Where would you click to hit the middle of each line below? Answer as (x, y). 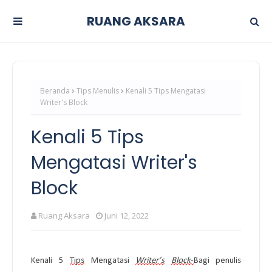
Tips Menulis (98, 91)
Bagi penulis (217, 260)
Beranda (55, 91)
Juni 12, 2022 (127, 215)
